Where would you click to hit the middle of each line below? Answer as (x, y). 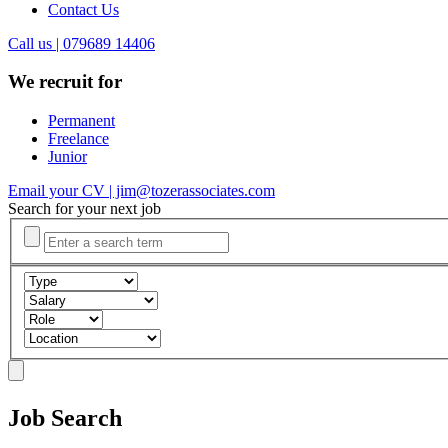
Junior (67, 157)
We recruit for (65, 82)
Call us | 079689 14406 (81, 43)
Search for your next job (84, 209)
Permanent (81, 121)
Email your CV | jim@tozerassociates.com (141, 191)
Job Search (65, 418)
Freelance (78, 139)
